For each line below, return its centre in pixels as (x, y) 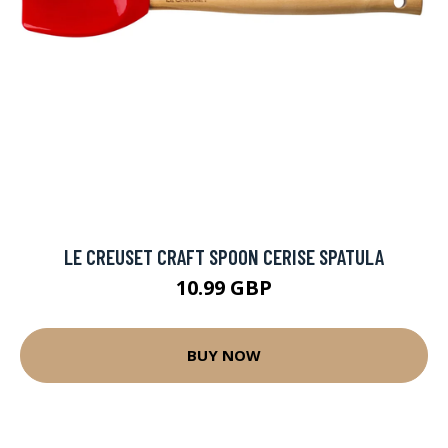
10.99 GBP (224, 287)
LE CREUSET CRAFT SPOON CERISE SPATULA (224, 256)
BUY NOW (224, 355)
